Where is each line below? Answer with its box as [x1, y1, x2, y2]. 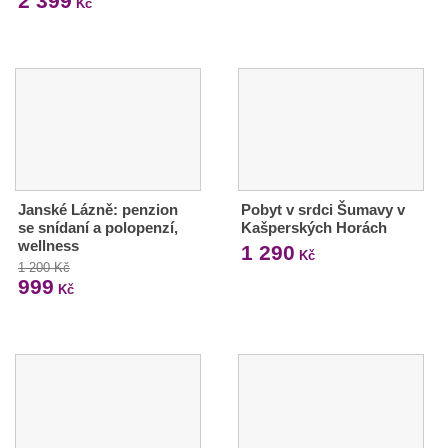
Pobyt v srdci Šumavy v [240, 200, 405, 218]
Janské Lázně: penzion [18, 200, 178, 218]
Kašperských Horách [240, 218, 387, 236]
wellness [18, 236, 79, 254]
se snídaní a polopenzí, [18, 218, 178, 236]
